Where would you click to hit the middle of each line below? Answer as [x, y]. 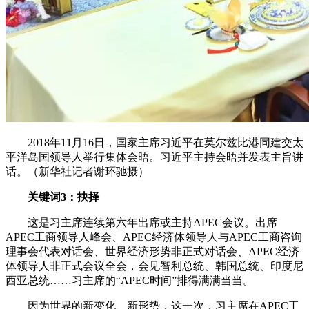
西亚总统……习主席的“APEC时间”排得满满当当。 [130, 281]
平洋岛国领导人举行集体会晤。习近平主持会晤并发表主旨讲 [154, 157]
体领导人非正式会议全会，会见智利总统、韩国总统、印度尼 [154, 266]
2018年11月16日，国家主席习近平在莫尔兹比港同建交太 [154, 143]
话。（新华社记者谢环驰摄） [77, 172]
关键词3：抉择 [63, 197]
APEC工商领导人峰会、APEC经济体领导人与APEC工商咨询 [154, 237]
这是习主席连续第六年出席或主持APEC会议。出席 [141, 223]
